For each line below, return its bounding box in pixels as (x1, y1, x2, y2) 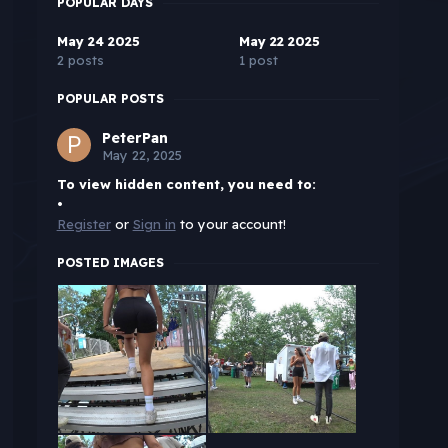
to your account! (175, 216, 286, 233)
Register (56, 216, 111, 233)
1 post (238, 52, 278, 69)
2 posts (56, 52, 104, 69)
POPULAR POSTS (56, 91, 164, 107)
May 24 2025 (56, 33, 140, 50)
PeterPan (101, 129, 168, 148)
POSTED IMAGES (56, 255, 164, 271)
